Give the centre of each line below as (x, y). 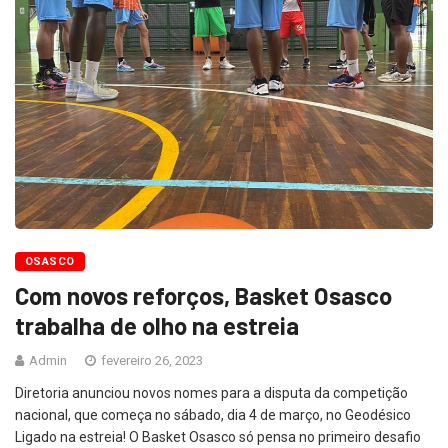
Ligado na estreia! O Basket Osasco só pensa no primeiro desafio (218, 437)
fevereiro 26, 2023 (150, 361)
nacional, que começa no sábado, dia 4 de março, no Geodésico (216, 415)
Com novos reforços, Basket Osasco (203, 296)
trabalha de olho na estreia (157, 326)
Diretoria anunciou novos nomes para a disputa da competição (211, 393)
